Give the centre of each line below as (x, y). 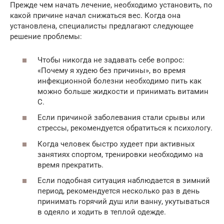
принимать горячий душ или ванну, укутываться (123, 201)
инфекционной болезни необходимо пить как (119, 81)
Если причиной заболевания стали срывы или (121, 117)
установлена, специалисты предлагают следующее (102, 26)
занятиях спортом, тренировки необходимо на (120, 154)
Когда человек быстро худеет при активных (116, 144)
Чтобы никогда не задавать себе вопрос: (111, 60)
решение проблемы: (46, 36)
